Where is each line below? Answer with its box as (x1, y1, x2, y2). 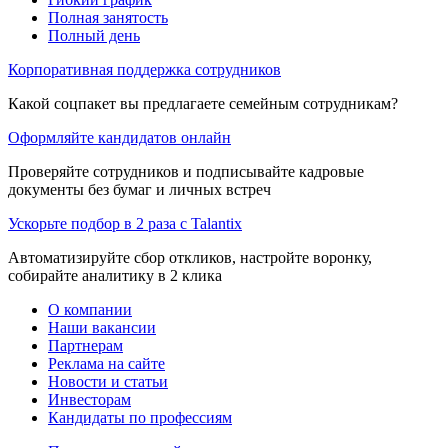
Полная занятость (48, 8, 168, 26)
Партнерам (48, 336, 123, 354)
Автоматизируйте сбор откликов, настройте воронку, (8, 248, 372, 266)
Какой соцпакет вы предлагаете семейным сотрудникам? (8, 94, 398, 112)
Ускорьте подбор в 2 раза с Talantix (8, 214, 242, 232)
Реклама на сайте (48, 354, 165, 372)
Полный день (48, 26, 140, 44)
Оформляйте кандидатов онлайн (8, 128, 231, 146)
